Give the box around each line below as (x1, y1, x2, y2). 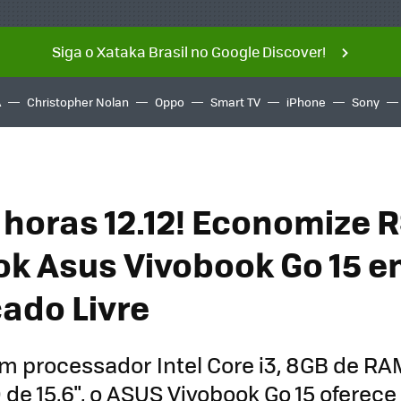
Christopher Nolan (27, 93, 129, 110)
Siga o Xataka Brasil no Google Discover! (51, 41, 326, 62)
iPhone (286, 93, 326, 110)
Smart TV (210, 93, 260, 110)
